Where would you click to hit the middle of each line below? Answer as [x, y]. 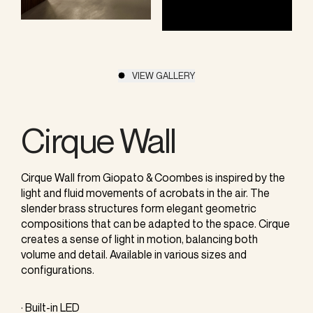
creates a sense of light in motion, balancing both [139, 239]
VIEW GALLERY [163, 75]
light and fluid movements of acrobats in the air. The [145, 192]
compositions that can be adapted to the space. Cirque [155, 223]
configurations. [58, 269]
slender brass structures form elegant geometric [139, 208]
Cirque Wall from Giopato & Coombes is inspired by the [153, 177]
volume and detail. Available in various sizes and [134, 254]
